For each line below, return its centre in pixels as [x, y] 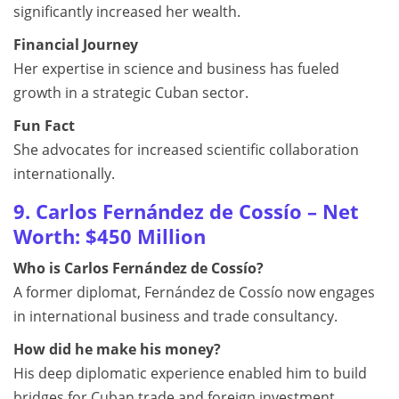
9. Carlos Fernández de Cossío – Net [186, 212]
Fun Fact [44, 126]
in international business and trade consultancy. [175, 316]
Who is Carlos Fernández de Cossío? [138, 268]
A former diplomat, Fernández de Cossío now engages [194, 292]
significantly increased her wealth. [127, 12]
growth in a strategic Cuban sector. [131, 93]
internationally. [64, 174]
